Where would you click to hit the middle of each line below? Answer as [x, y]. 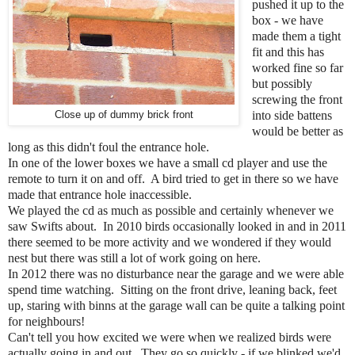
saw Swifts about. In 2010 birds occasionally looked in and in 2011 [177, 227]
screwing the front [297, 100]
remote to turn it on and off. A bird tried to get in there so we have [173, 179]
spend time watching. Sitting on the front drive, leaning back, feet [172, 290]
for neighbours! [46, 322]
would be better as [297, 132]
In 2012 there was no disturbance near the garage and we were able [176, 274]
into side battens [292, 116]
